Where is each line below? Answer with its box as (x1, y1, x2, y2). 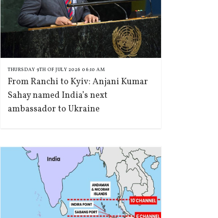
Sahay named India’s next (8, 90, 108, 102)
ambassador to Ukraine (8, 103, 100, 115)
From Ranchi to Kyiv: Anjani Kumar (8, 76, 148, 88)
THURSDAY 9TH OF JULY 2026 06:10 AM (8, 66, 105, 73)
